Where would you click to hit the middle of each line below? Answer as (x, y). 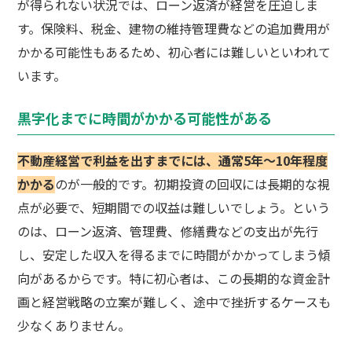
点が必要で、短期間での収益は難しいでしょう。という (174, 208)
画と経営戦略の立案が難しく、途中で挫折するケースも (174, 302)
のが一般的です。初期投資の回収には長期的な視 (193, 184)
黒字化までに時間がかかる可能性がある (145, 118)
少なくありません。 (74, 326)
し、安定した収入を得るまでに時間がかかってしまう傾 (174, 255)
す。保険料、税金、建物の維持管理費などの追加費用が (174, 29)
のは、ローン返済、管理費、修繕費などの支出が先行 (168, 231)
